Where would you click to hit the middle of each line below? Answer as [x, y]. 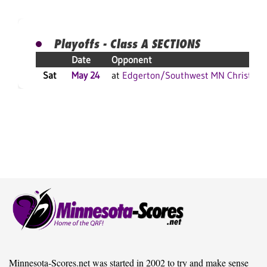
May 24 [86, 75]
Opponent [132, 60]
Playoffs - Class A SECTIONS [127, 44]
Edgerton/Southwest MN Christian [193, 75]
